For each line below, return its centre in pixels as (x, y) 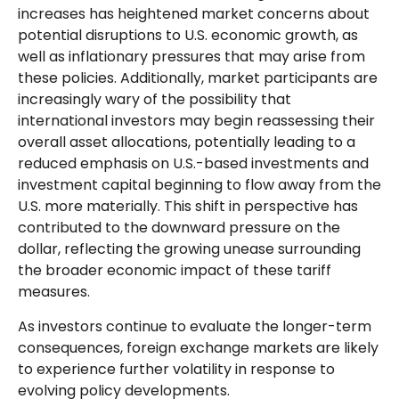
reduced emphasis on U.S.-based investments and (193, 163)
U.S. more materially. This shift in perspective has (188, 206)
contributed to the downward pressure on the (179, 227)
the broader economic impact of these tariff (175, 270)
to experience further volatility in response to (176, 369)
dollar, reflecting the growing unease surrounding (189, 248)
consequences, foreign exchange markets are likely (198, 347)
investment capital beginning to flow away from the (199, 184)
